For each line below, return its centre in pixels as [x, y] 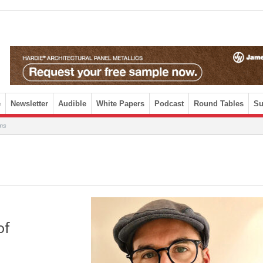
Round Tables [219, 104]
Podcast [169, 104]
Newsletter [29, 104]
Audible [72, 104]
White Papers [120, 104]
